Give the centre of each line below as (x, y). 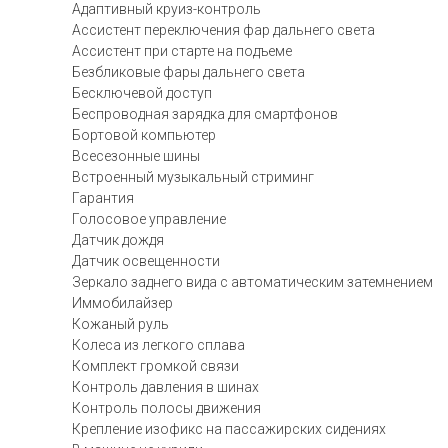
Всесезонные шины (136, 156)
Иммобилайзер (122, 303)
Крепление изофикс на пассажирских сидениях (229, 429)
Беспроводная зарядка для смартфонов (205, 114)
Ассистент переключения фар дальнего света (223, 30)
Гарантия (103, 198)
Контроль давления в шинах (165, 387)
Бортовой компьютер (144, 135)
